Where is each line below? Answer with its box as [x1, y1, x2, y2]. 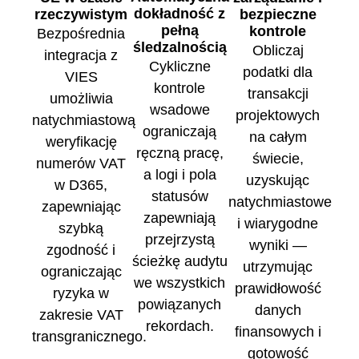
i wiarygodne [237, 216, 319, 232]
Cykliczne [148, 58, 211, 75]
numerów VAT [36, 155, 127, 172]
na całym [248, 129, 307, 146]
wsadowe [149, 102, 210, 119]
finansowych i [234, 324, 321, 341]
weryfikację [45, 134, 117, 151]
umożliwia [49, 91, 113, 107]
